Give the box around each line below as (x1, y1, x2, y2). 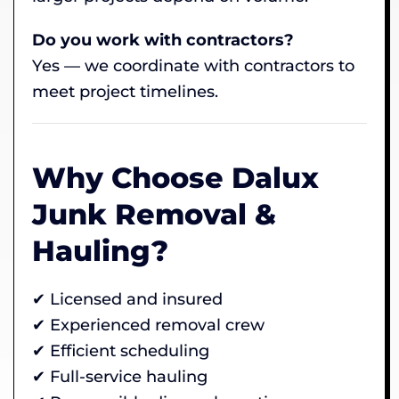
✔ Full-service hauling (32, 366, 208, 387)
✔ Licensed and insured (32, 289, 223, 309)
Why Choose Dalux (32, 159, 319, 195)
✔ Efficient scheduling (32, 340, 209, 361)
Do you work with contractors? (32, 29, 294, 50)
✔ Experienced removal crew (32, 314, 265, 335)
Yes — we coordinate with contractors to (32, 55, 354, 76)
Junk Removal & (32, 196, 276, 232)
